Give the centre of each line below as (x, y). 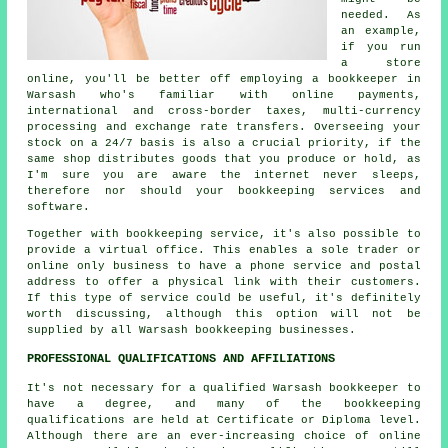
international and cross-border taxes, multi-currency (224, 110)
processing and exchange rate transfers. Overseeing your (224, 126)
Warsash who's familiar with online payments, (224, 94)
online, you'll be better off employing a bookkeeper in (224, 78)
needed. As (381, 14)
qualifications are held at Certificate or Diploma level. (224, 419)
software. (59, 206)
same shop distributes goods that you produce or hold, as (224, 158)
